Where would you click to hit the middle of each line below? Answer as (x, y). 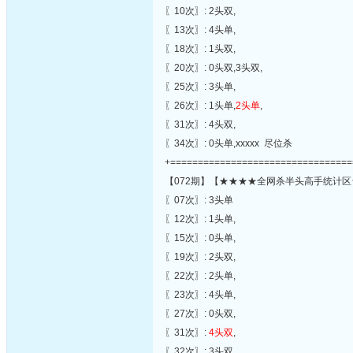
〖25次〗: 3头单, (200, 87)
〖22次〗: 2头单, (200, 276)
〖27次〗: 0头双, (200, 314)
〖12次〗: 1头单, (200, 219)
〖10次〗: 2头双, (200, 11)
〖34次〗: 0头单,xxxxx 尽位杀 (229, 143)
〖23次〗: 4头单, (200, 295)
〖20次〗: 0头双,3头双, (214, 68)
